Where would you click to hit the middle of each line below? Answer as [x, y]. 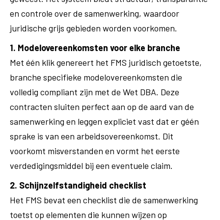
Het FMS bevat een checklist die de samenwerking [104, 200]
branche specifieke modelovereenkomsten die [96, 77]
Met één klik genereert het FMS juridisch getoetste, [106, 62]
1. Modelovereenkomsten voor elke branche [95, 48]
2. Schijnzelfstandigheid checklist [78, 185]
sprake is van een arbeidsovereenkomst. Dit [92, 136]
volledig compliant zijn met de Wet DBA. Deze [95, 92]
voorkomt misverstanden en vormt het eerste [95, 151]
